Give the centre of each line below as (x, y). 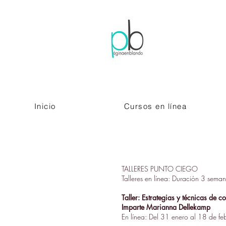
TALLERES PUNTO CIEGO (160, 169)
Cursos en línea (155, 106)
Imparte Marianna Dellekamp (166, 207)
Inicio (45, 106)
